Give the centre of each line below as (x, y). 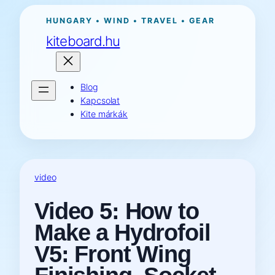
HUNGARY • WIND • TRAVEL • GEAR (131, 21)
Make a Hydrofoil (122, 233)
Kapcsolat (100, 100)
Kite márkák (104, 114)
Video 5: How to (117, 211)
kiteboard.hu (83, 41)
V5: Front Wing (113, 254)
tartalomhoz (28, 38)
